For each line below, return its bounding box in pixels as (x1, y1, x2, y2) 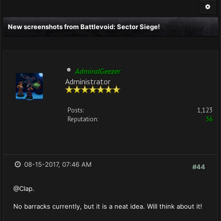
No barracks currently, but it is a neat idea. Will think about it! (13, 202, 202, 210)
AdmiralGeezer (75, 66, 120, 76)
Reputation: (68, 115, 98, 123)
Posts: (68, 106, 84, 114)
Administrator (65, 76, 110, 85)
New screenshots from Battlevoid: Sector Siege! (8, 23, 160, 31)
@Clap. (13, 184, 35, 192)
